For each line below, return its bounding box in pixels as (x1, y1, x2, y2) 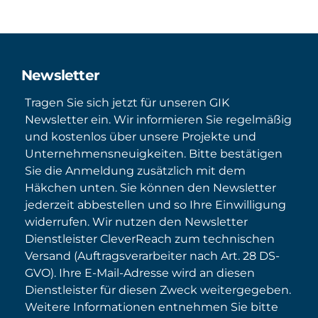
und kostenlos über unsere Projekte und (25, 130, 256, 144)
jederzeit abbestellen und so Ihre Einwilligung (25, 198, 286, 212)
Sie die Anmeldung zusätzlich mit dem (25, 164, 246, 178)
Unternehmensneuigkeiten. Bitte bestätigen (25, 147, 283, 161)
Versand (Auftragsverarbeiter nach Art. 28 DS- (25, 249, 280, 263)
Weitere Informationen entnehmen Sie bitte (25, 300, 278, 314)
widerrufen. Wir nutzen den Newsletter (25, 215, 248, 229)
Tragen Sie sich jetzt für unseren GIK (25, 96, 229, 110)
